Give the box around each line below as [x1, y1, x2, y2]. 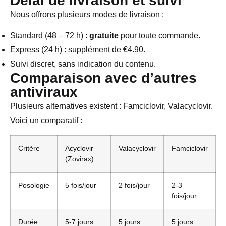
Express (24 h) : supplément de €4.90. [10, 45, 145, 54]
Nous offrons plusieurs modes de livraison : [10, 10, 164, 19]
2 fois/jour [119, 181, 150, 189]
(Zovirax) [65, 154, 94, 163]
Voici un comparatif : [10, 116, 82, 125]
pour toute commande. [119, 31, 200, 40]
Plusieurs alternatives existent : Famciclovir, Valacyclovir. [10, 102, 213, 111]
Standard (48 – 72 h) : [10, 31, 89, 40]
